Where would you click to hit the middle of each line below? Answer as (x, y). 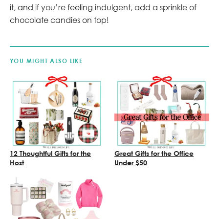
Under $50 (131, 162)
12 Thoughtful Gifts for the (50, 153)
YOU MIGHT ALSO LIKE (46, 61)
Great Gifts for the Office (154, 153)
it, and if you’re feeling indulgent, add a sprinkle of (103, 7)
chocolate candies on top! (59, 20)
